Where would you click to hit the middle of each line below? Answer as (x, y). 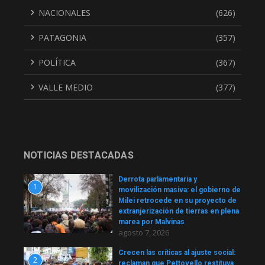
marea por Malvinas (151, 222)
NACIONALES (64, 12)
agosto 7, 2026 (144, 232)
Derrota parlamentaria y (158, 179)
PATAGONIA (62, 37)
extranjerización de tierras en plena (179, 211)
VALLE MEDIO (66, 87)
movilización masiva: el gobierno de (180, 190)
